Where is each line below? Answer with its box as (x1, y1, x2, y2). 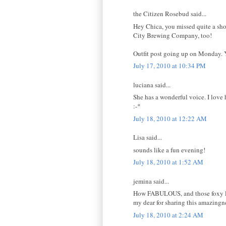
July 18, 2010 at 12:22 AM (133, 114, 207, 123)
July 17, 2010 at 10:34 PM (133, 61, 206, 71)
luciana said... (133, 80, 171, 89)
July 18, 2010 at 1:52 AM (133, 157, 203, 167)
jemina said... (133, 176, 169, 186)
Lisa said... (133, 133, 162, 142)
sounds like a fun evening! (133, 145, 205, 154)
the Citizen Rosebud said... (133, 9, 206, 19)
